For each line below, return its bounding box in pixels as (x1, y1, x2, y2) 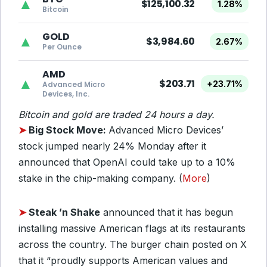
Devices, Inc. (42, 89, 89, 99)
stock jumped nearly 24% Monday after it (18, 140, 206, 152)
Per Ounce (42, 42, 82, 52)
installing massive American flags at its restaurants (18, 222, 246, 234)
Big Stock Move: (29, 124, 108, 136)
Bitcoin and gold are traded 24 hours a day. (18, 108, 215, 120)
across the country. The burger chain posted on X (18, 238, 247, 250)
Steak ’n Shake (29, 206, 100, 218)
